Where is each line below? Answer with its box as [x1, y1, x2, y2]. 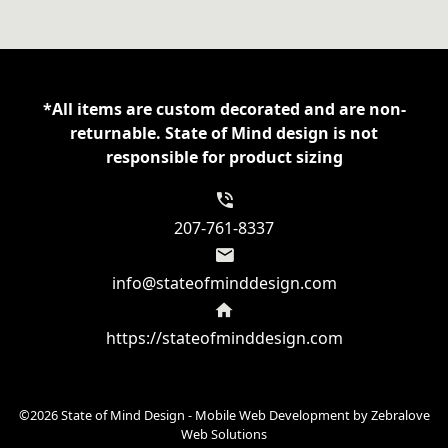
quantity [11, 99, 74, 122]
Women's [11, 27, 82, 50]
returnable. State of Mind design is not [70, 122, 378, 145]
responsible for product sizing [105, 146, 343, 169]
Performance [11, 51, 111, 74]
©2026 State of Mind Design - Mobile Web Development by [18, 406, 371, 425]
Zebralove [370, 406, 430, 425]
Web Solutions [181, 425, 267, 444]
